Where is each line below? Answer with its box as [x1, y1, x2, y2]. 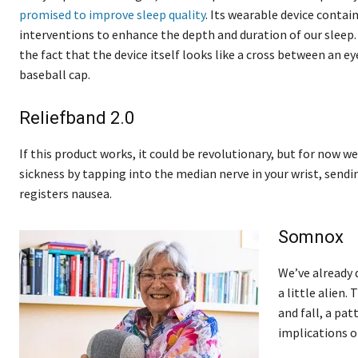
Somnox [278, 226, 344, 247]
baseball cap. [19, 66, 90, 82]
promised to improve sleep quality [19, 6, 205, 22]
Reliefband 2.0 [19, 107, 134, 128]
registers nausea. [19, 185, 112, 201]
